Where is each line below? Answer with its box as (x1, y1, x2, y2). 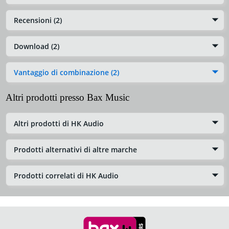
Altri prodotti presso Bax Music (6, 92, 129, 103)
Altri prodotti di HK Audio (14, 118, 104, 128)
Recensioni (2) (14, 15, 62, 25)
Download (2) (14, 41, 59, 52)
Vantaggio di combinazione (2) (14, 67, 119, 78)
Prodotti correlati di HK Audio (14, 171, 119, 181)
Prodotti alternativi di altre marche (14, 144, 137, 154)
